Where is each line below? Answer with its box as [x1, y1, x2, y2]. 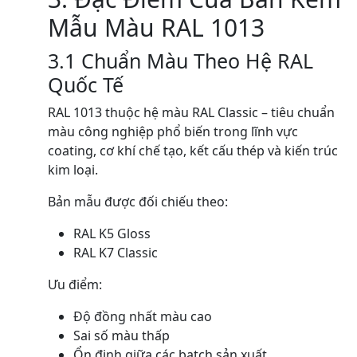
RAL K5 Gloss [73, 225, 151, 242]
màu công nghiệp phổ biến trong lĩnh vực [48, 123, 298, 140]
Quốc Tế [48, 71, 124, 98]
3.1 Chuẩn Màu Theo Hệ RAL [48, 47, 313, 74]
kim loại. [48, 161, 98, 178]
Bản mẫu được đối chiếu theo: [48, 193, 228, 210]
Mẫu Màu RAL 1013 [48, 11, 265, 44]
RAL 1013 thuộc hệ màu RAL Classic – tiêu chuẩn [48, 104, 335, 121]
